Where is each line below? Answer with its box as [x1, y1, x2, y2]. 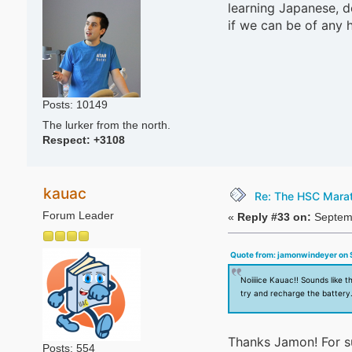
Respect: [42, 134, 93, 147]
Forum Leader [42, 209, 114, 222]
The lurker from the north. [42, 119, 170, 132]
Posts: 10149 [42, 99, 108, 112]
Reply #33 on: [236, 211, 311, 224]
